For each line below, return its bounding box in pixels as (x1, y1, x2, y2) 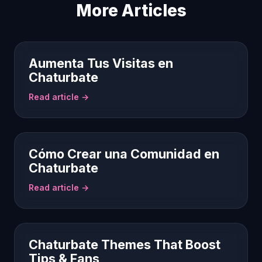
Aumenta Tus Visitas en (29, 56, 173, 71)
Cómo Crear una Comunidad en (29, 146, 219, 161)
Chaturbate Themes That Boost (29, 237, 220, 252)
